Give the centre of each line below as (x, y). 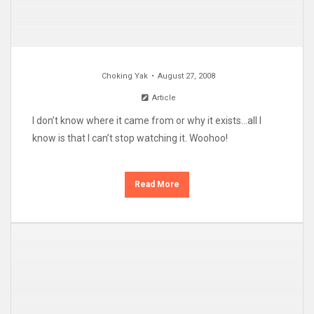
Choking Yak (124, 76)
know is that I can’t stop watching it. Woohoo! (130, 138)
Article (163, 98)
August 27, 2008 (186, 76)
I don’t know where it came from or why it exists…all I (147, 121)
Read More (157, 185)
